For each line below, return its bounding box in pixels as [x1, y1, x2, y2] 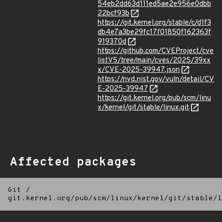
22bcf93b [98, 9, 129, 18]
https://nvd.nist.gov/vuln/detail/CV [98, 75, 214, 84]
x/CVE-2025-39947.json [98, 65, 180, 75]
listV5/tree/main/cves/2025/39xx [98, 56, 211, 65]
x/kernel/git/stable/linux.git [98, 103, 189, 112]
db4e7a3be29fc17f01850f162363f [98, 28, 211, 37]
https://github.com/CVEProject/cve [98, 47, 214, 56]
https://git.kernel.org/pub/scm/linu [98, 94, 211, 103]
